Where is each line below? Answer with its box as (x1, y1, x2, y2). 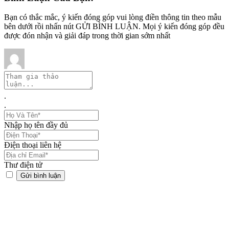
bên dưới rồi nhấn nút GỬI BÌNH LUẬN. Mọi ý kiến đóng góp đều (4, 22, 224, 31)
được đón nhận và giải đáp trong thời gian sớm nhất (4, 31, 170, 40)
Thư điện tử (4, 161, 42, 170)
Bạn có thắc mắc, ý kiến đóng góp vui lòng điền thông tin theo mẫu (4, 13, 221, 22)
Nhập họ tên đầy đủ (4, 121, 68, 130)
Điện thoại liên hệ (4, 141, 61, 150)
